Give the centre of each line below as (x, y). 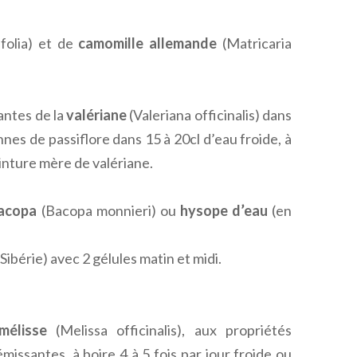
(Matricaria (255, 43)
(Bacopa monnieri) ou (108, 210)
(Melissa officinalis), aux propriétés (169, 330)
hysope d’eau (224, 210)
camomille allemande (148, 43)
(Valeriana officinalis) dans (210, 114)
